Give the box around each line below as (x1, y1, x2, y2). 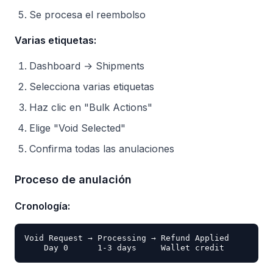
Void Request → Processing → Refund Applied (24, 233, 229, 243)
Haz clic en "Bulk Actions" (29, 101, 152, 113)
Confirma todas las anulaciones (29, 143, 174, 155)
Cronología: (15, 200, 70, 212)
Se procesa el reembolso (29, 9, 146, 21)
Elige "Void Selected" (29, 122, 126, 134)
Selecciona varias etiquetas (29, 80, 154, 93)
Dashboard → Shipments (29, 60, 144, 72)
